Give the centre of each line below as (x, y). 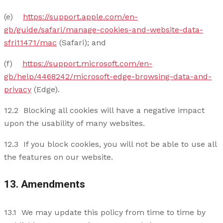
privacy (18, 89)
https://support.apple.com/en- (80, 16)
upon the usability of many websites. (74, 123)
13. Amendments (45, 185)
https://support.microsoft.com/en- (87, 63)
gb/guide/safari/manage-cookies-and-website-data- (104, 29)
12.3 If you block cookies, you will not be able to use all (110, 144)
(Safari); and (81, 42)
